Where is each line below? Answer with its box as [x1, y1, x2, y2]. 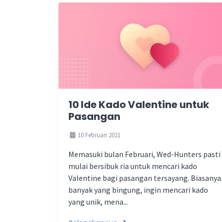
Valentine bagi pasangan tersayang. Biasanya [68, 173, 221, 183]
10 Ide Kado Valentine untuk [68, 98, 209, 111]
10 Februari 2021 [76, 131, 120, 139]
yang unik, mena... [68, 197, 128, 207]
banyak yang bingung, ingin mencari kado [68, 185, 208, 195]
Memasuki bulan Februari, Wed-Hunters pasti [68, 149, 221, 159]
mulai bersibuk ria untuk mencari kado [68, 161, 197, 171]
